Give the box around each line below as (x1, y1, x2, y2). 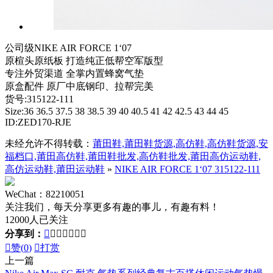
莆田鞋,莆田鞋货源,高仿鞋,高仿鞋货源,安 (93, 138, 268, 149)
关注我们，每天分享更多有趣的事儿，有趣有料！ (5, 201, 219, 212)
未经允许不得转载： (5, 138, 93, 149)
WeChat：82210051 (5, 188, 85, 199)
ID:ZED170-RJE (5, 116, 71, 127)
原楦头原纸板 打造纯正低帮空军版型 (5, 55, 163, 66)
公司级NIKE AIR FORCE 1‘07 (5, 42, 132, 53)
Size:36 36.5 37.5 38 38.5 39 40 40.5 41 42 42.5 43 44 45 (5, 105, 229, 116)
